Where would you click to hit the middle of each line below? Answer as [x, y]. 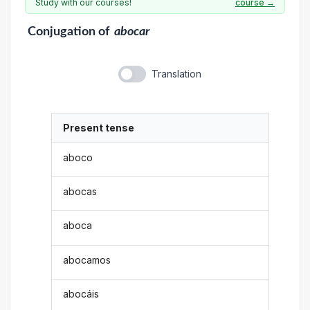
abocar [132, 31]
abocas [80, 191]
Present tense [99, 128]
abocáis [81, 294]
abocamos [87, 259]
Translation [176, 74]
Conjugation [61, 31]
